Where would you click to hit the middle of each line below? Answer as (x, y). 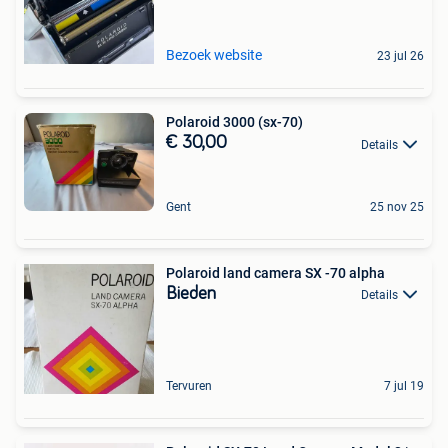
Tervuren (189, 385)
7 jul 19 (404, 385)
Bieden (191, 293)
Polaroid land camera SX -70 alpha (275, 272)
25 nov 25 (397, 206)
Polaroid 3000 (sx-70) (234, 122)
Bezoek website (214, 55)
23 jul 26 (400, 56)
